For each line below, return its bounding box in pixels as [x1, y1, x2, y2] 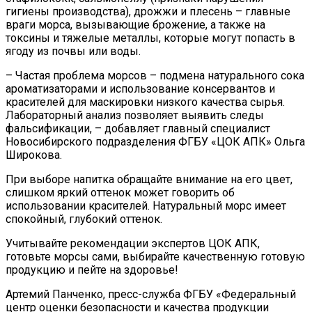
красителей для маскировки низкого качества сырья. [6, 95, 285, 109]
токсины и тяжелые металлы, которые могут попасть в [6, 31, 295, 45]
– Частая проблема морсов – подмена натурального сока [6, 69, 304, 83]
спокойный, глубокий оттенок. [6, 212, 162, 226]
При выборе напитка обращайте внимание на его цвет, [6, 173, 292, 187]
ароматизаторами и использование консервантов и [6, 82, 275, 96]
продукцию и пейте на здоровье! [6, 263, 178, 277]
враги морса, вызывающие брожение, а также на [6, 18, 265, 32]
